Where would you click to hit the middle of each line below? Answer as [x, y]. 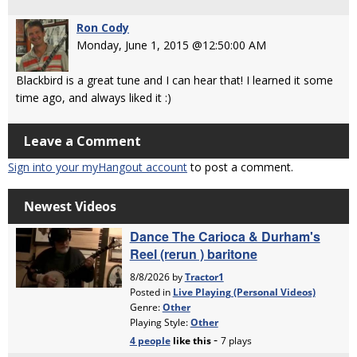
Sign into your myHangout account [98, 167]
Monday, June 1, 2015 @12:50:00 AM [171, 45]
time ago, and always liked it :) [94, 97]
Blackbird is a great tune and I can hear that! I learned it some [175, 80]
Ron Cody [103, 27]
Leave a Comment [82, 141]
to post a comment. [240, 167]
